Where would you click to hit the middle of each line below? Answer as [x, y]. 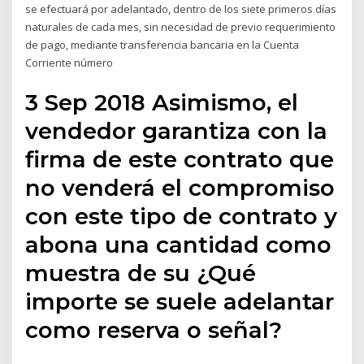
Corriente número [69, 63]
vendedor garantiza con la [177, 130]
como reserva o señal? [154, 329]
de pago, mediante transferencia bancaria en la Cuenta [162, 45]
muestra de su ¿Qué [141, 273]
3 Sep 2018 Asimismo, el [162, 102]
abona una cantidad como [179, 244]
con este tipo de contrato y [182, 216]
